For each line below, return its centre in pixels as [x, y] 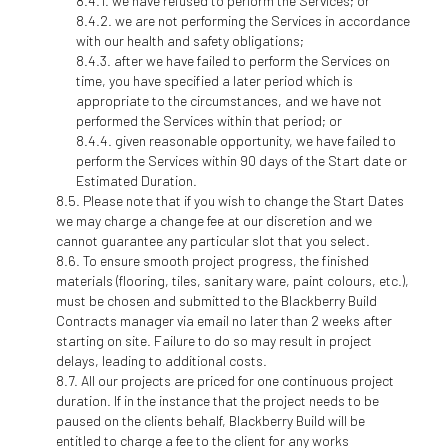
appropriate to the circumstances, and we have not [228, 100]
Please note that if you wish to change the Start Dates [243, 200]
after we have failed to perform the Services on [251, 60]
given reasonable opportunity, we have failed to [255, 140]
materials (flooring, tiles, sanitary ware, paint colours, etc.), [232, 280]
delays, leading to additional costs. [161, 360]
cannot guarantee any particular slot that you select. [212, 240]
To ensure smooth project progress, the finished [225, 260]
